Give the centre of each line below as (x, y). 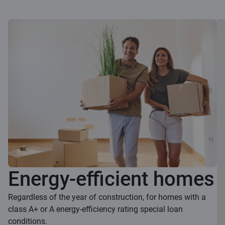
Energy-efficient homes (111, 179)
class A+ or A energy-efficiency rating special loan (95, 209)
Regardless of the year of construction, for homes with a (107, 197)
